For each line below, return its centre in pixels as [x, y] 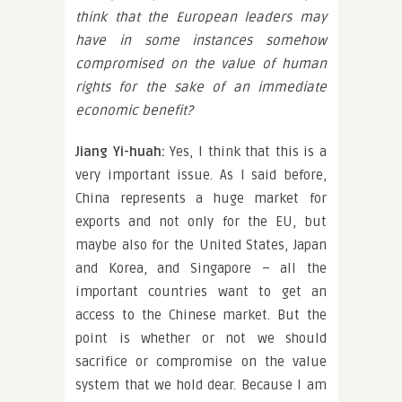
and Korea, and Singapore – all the [201, 268]
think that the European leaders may [201, 17]
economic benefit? [134, 110]
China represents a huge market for [201, 198]
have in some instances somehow [201, 40]
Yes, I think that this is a [245, 152]
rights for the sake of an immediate [201, 87]
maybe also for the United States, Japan [201, 245]
